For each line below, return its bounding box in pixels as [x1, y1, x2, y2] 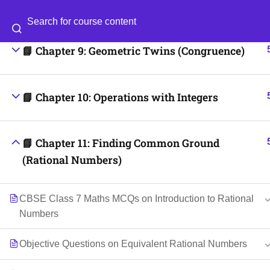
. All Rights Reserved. [129, 83, 221, 93]
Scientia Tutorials [55, 83, 129, 93]
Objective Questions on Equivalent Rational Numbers [19, 239, 247, 249]
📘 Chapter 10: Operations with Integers [22, 90, 218, 104]
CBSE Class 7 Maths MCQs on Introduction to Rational [19, 193, 254, 204]
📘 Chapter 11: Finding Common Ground [22, 136, 219, 150]
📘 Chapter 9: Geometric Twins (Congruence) [22, 44, 245, 58]
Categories [187, 31, 234, 41]
